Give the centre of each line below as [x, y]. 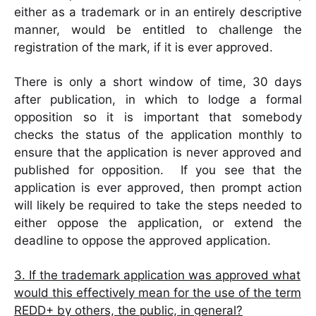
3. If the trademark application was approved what [157, 275]
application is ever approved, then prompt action [158, 188]
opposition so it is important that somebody [158, 117]
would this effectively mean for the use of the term [158, 293]
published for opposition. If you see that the [158, 170]
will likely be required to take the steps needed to [158, 206]
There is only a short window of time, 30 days [158, 82]
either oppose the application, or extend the [158, 223]
